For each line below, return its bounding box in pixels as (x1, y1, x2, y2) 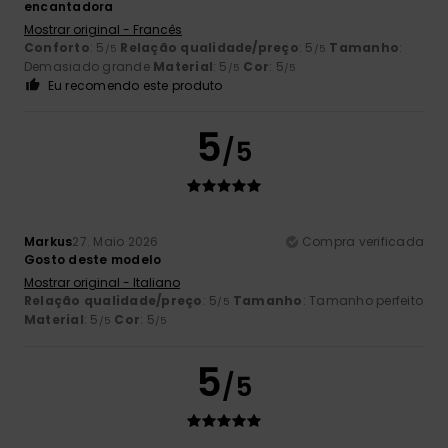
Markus (24, 232, 73, 250)
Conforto (24, 38, 90, 56)
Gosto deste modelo (24, 250, 162, 268)
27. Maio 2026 (72, 232, 159, 250)
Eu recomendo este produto (47, 76, 223, 94)
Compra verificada (301, 232, 424, 250)
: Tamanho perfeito (302, 291, 424, 309)
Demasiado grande (24, 57, 154, 75)
